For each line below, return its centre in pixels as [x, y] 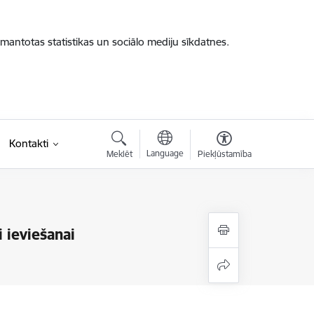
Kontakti [28, 143]
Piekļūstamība [224, 154]
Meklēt [119, 154]
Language [165, 153]
